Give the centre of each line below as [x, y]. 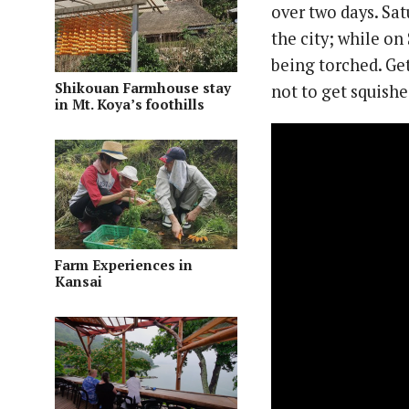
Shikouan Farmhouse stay [143, 87]
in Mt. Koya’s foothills [130, 104]
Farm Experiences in [124, 264]
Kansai [79, 281]
